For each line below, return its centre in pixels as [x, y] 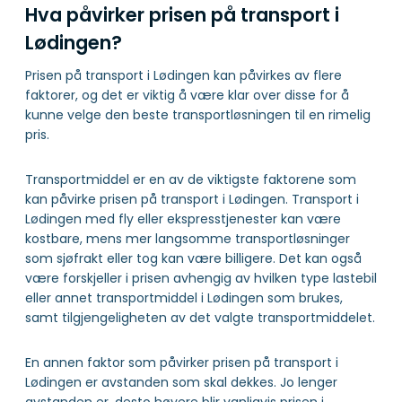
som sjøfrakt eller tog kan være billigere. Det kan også [193, 259]
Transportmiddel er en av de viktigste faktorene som [191, 180]
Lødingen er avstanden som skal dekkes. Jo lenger [181, 383]
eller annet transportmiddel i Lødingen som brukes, [184, 298]
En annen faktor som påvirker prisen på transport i [182, 363]
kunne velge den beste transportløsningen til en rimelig [198, 115]
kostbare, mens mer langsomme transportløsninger [188, 239]
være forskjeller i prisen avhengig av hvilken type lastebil [201, 279]
